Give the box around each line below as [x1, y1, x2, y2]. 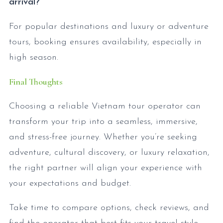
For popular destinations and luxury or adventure [9, 22, 209, 32]
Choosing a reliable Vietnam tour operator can [9, 102, 201, 111]
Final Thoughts [9, 76, 63, 88]
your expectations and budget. [9, 179, 131, 189]
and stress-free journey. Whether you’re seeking [9, 132, 197, 142]
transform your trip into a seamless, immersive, [9, 117, 198, 127]
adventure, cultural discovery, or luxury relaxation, [9, 148, 210, 158]
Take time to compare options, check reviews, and [9, 203, 209, 213]
